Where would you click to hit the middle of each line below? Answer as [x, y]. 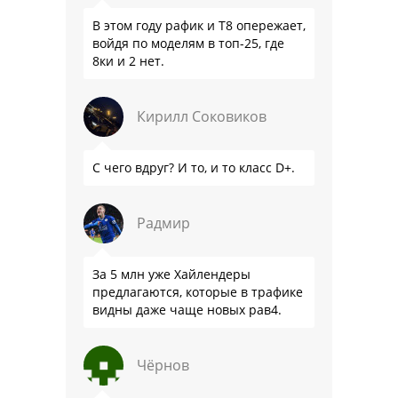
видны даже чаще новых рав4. [187, 309]
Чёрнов [163, 365]
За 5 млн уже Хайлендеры [171, 274]
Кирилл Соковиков [202, 116]
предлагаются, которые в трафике [198, 291]
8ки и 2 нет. [128, 60]
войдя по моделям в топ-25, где [188, 43]
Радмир [163, 223]
